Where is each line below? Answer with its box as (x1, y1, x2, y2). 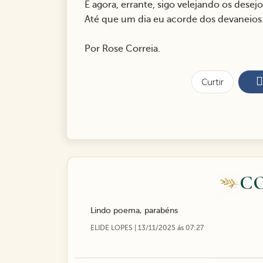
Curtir (201, 76, 224, 87)
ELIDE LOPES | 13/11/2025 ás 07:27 (90, 224, 204, 232)
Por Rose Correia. (85, 43, 160, 55)
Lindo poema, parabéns (90, 206, 178, 215)
